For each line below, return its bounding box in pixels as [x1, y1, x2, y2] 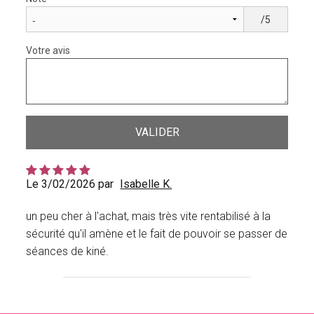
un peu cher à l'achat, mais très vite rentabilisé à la [26, 210, 271, 224]
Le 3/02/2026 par [26, 177, 114, 191]
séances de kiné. [26, 245, 109, 259]
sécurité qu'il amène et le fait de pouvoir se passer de [26, 227, 288, 241]
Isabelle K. [120, 177, 172, 191]
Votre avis [26, 45, 71, 57]
